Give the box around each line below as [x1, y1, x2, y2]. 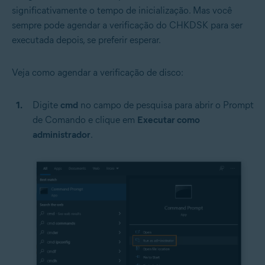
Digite [33, 99, 60, 111]
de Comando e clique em [33, 114, 137, 126]
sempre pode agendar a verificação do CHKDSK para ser [12, 20, 243, 31]
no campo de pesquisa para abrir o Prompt [78, 99, 254, 111]
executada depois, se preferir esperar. [12, 34, 161, 46]
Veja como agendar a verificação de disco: [12, 67, 183, 79]
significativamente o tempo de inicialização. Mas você [12, 5, 232, 17]
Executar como [137, 114, 200, 126]
